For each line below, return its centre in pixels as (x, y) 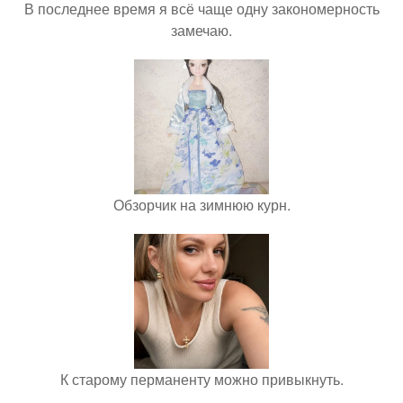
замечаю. (201, 30)
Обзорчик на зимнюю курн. (201, 205)
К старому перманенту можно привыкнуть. (201, 379)
